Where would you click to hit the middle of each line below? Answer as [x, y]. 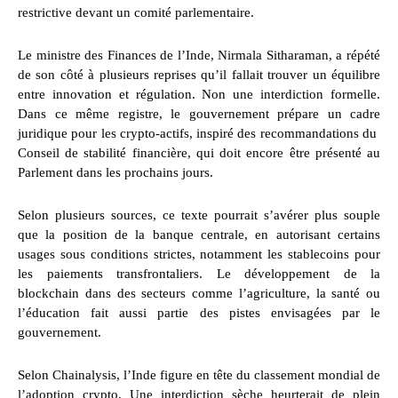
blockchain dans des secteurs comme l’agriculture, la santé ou [199, 294]
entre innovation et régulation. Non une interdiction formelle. [199, 95]
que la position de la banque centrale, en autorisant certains [199, 235]
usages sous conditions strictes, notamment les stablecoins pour [199, 255]
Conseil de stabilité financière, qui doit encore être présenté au [199, 153]
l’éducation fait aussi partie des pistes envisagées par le [199, 313]
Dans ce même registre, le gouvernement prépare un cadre [199, 114]
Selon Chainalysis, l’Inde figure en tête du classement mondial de [199, 375]
